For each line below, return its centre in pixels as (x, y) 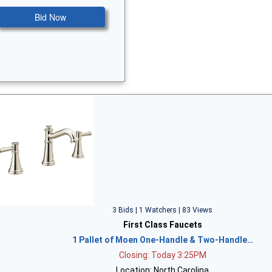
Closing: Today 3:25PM (162, 255)
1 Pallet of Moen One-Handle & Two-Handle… (162, 240)
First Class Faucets (162, 224)
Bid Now (51, 17)
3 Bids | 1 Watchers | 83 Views (163, 210)
